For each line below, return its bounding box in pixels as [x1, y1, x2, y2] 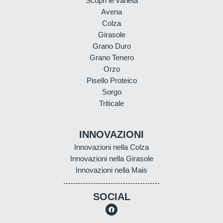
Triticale [99, 99, 124, 108]
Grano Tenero [89, 53, 134, 62]
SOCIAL [93, 191, 130, 202]
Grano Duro [92, 41, 131, 50]
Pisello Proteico [86, 76, 137, 85]
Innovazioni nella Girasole [70, 154, 153, 163]
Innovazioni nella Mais [76, 165, 147, 174]
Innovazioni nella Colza [74, 142, 149, 151]
